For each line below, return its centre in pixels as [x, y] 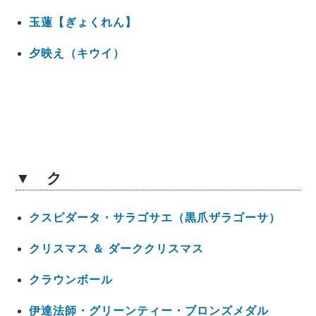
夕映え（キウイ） [77, 54]
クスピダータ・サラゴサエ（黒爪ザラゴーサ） [154, 217]
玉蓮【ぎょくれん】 [83, 23]
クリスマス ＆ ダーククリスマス [116, 248]
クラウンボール [71, 279]
